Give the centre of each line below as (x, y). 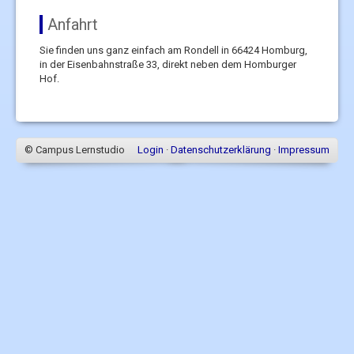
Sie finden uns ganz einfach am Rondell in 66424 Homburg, (173, 50)
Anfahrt (73, 24)
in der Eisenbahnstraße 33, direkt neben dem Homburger (168, 64)
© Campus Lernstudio (75, 149)
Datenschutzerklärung (221, 149)
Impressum (304, 149)
